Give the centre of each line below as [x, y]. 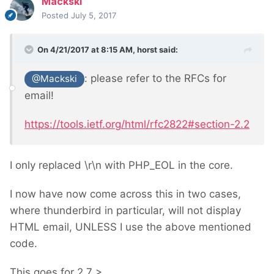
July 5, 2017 [94, 16]
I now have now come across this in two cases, [125, 194]
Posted [56, 16]
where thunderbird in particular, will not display [125, 210]
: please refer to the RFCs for [156, 79]
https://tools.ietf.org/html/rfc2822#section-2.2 [137, 124]
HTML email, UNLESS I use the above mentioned [131, 227]
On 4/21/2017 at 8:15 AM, [87, 50]
